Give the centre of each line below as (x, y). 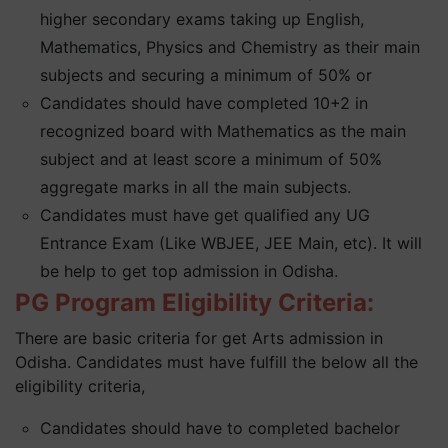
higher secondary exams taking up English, (202, 19)
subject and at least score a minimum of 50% (211, 159)
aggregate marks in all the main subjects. (196, 187)
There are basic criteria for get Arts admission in (199, 338)
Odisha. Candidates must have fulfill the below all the (216, 362)
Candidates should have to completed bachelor (220, 428)
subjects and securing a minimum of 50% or (206, 75)
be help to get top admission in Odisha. (189, 271)
